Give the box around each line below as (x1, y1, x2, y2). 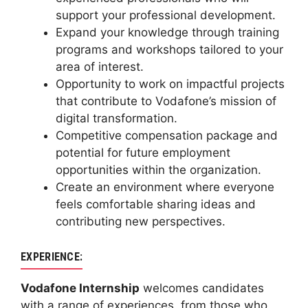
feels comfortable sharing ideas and (56, 197, 256, 212)
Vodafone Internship (21, 280, 140, 295)
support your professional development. (56, 8, 276, 23)
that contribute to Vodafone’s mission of (56, 94, 276, 109)
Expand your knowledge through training (56, 25, 279, 40)
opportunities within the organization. (56, 163, 261, 177)
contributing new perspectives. (56, 214, 225, 229)
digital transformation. (56, 111, 177, 126)
